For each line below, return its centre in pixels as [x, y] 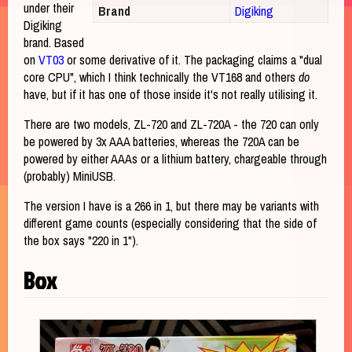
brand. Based [54, 42]
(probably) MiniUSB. [70, 176]
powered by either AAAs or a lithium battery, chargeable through [175, 158]
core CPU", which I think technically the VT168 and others [161, 77]
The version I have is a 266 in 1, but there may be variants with [171, 205]
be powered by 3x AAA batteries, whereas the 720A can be [161, 141]
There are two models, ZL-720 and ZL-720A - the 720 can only [171, 124]
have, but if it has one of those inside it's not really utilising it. [170, 94]
